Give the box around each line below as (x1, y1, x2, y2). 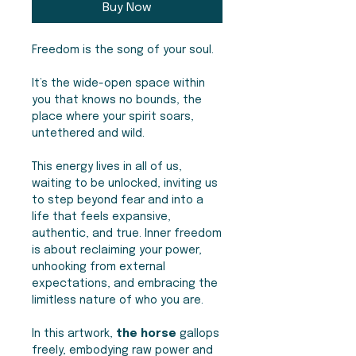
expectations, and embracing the (32, 278, 218, 290)
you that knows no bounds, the (32, 95, 202, 106)
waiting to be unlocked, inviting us (32, 178, 218, 190)
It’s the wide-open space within (32, 78, 205, 90)
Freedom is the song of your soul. (32, 44, 214, 56)
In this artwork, (32, 328, 116, 340)
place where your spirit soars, (32, 111, 194, 123)
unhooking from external (32, 261, 165, 273)
